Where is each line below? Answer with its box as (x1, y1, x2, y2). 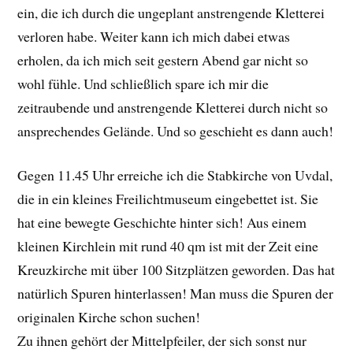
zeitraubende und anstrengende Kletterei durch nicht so (17, 97, 329, 117)
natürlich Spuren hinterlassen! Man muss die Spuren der (17, 284, 334, 303)
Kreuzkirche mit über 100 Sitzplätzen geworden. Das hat (17, 260, 336, 280)
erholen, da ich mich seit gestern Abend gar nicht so (17, 50, 309, 69)
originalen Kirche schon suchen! (17, 307, 201, 327)
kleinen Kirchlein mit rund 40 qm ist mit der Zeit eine (17, 236, 319, 256)
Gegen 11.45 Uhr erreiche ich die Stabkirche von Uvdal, (17, 165, 333, 185)
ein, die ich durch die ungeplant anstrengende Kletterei (17, 2, 325, 22)
